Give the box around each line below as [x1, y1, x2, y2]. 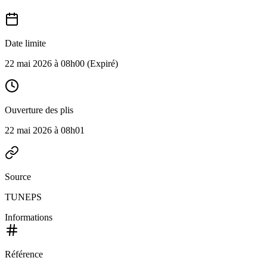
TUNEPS [5, 192, 42, 202]
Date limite [5, 38, 46, 48]
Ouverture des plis [5, 105, 73, 115]
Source [5, 172, 31, 182]
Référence [5, 249, 43, 259]
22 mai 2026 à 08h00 [5, 58, 85, 69]
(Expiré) [85, 58, 118, 69]
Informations [5, 212, 52, 222]
